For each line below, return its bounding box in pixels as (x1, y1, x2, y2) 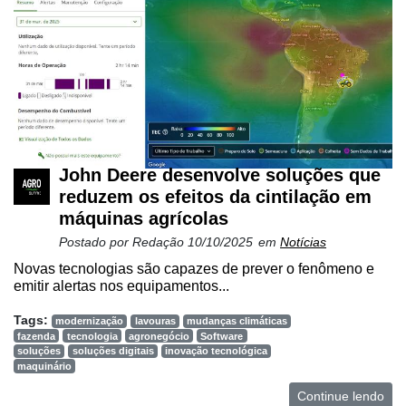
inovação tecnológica (164, 345, 267, 357)
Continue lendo (297, 388, 384, 403)
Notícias (280, 235, 326, 250)
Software (200, 330, 244, 342)
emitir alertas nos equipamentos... (14, 278, 229, 295)
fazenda (17, 330, 56, 342)
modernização (55, 315, 124, 327)
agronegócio (128, 330, 189, 342)
